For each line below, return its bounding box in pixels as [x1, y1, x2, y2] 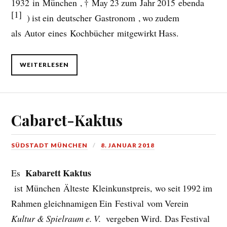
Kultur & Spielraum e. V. [11, 212, 103, 225]
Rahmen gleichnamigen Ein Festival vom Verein [11, 197, 192, 210]
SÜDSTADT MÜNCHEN [11, 141, 88, 149]
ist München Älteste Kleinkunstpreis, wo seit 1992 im [11, 182, 213, 195]
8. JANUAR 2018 [101, 141, 155, 149]
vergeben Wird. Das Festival [103, 212, 210, 225]
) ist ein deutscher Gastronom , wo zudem [24, 11, 180, 24]
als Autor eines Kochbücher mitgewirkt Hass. [11, 26, 179, 39]
